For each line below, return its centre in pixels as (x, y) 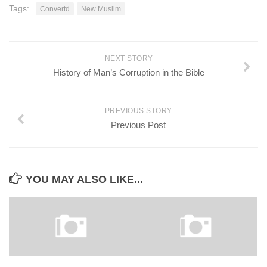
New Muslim (101, 9)
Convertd (55, 9)
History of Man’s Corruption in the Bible (129, 72)
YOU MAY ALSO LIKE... (84, 179)
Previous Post (138, 125)
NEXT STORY (129, 58)
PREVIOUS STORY (138, 111)
